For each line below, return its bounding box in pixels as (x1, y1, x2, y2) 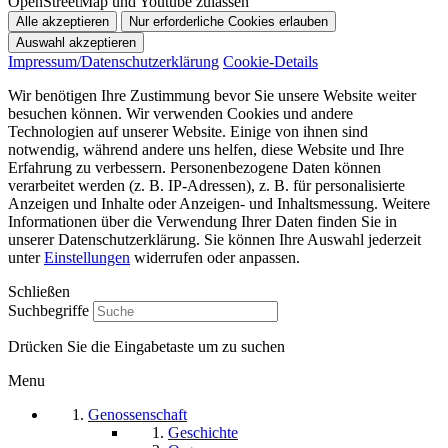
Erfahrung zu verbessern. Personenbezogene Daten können (8, 159, 381, 177)
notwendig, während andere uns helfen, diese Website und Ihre (8, 141, 404, 159)
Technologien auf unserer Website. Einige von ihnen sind (8, 123, 368, 141)
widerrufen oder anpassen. (130, 249, 300, 267)
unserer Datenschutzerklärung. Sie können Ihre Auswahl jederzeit (8, 231, 421, 249)
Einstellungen (44, 249, 130, 267)
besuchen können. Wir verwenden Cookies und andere (8, 105, 353, 123)
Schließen (8, 283, 70, 301)
